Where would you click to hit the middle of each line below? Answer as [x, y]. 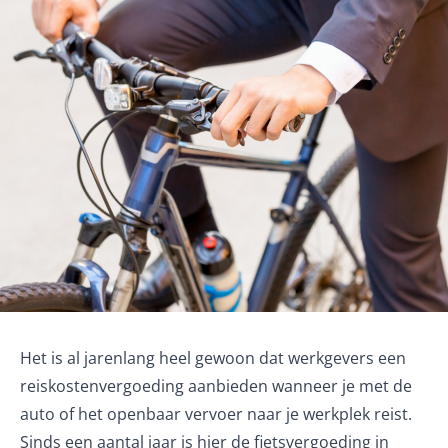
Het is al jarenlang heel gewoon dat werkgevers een [213, 358]
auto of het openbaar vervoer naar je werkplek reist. [216, 414]
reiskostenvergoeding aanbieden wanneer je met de [216, 386]
